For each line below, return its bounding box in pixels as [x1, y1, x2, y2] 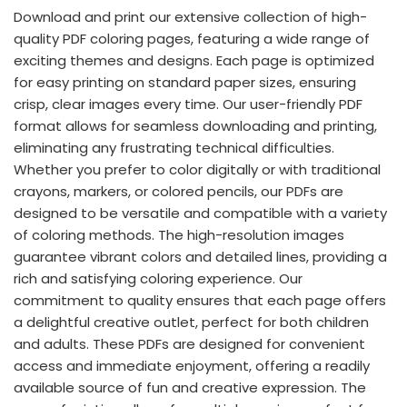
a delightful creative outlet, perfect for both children [14, 312, 369, 332]
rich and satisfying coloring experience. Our [14, 268, 303, 288]
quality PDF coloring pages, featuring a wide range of [14, 28, 370, 48]
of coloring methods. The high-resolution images [14, 224, 344, 244]
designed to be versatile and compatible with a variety [14, 203, 387, 223]
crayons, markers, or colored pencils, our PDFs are [14, 181, 343, 201]
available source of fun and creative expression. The [14, 377, 366, 397]
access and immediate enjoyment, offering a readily [14, 355, 370, 375]
